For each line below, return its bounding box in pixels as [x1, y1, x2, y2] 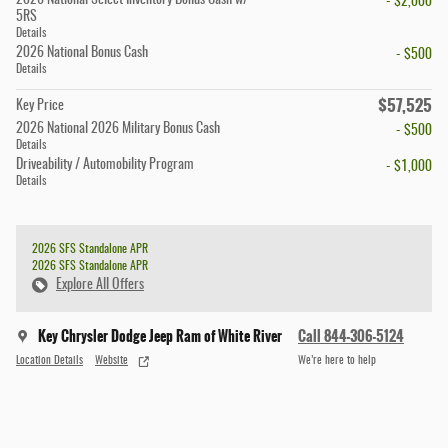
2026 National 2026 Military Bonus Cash [16, 122, 220, 137]
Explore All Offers [56, 278, 144, 293]
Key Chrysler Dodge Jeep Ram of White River [38, 325, 282, 348]
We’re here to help [298, 355, 376, 366]
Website [95, 355, 128, 366]
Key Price [16, 99, 64, 114]
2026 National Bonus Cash [16, 46, 148, 61]
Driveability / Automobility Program [16, 158, 194, 173]
